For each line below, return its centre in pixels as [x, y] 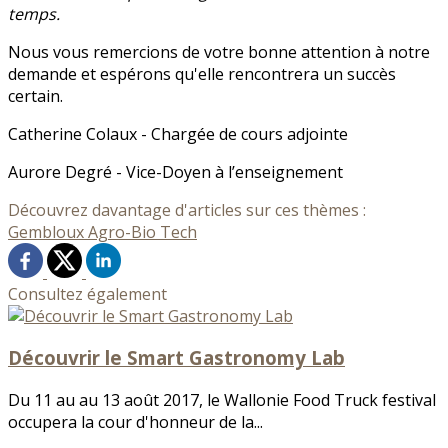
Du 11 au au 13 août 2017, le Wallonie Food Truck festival [222, 399]
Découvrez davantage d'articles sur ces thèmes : [187, 209]
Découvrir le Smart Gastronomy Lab [176, 358]
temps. [34, 13]
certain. [35, 95]
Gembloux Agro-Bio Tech [102, 231]
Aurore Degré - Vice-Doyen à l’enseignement [175, 171]
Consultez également [87, 293]
